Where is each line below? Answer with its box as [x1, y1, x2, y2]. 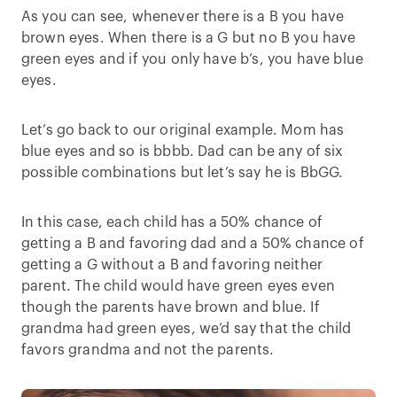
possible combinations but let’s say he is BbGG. [21, 165, 344, 180]
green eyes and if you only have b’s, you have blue [21, 51, 364, 66]
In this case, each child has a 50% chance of [21, 214, 323, 230]
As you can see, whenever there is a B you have [21, 9, 345, 24]
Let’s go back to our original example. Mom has [21, 122, 345, 137]
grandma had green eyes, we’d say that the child [21, 321, 352, 336]
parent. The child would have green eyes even [21, 278, 336, 293]
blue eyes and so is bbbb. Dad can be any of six [21, 144, 343, 159]
